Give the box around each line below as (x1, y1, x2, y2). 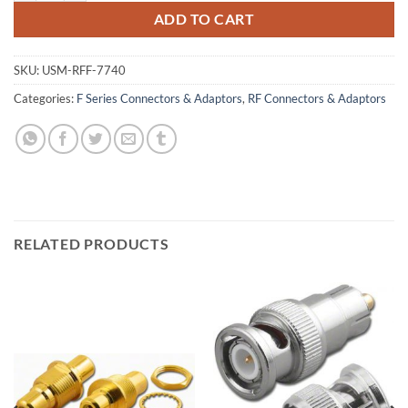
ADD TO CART (153, 10, 255, 27)
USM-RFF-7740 (42, 63, 126, 78)
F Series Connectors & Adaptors (76, 91, 242, 107)
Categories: (14, 91, 76, 107)
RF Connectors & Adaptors (248, 91, 386, 107)
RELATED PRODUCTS (14, 235, 169, 253)
